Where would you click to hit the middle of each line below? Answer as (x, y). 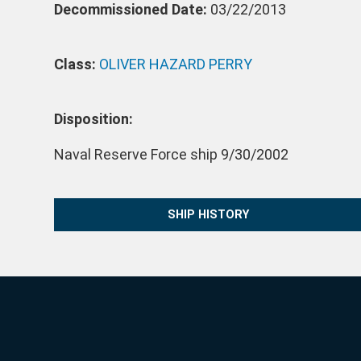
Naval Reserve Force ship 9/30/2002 (172, 155)
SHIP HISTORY (209, 214)
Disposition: (94, 119)
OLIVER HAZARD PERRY (176, 64)
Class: (77, 64)
